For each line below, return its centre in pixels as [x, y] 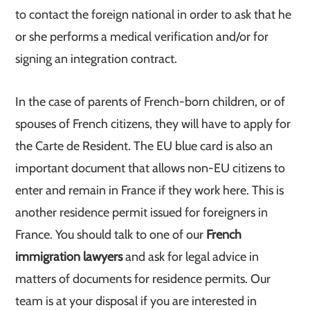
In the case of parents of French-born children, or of [151, 102]
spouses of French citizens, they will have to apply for [153, 124]
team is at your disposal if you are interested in [136, 301]
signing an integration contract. [97, 59]
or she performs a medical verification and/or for [142, 37]
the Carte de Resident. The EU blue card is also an [144, 146]
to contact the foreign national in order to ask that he [154, 15]
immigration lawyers [69, 257]
